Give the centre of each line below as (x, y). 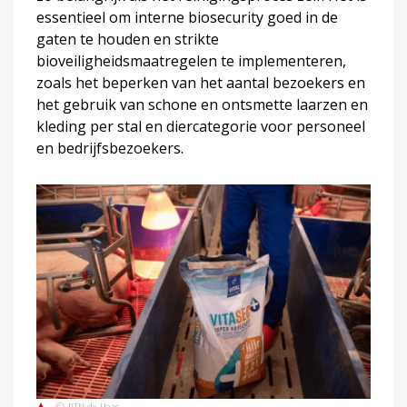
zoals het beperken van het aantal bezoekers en (201, 82)
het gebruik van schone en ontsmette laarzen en (202, 104)
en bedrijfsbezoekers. (110, 148)
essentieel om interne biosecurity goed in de (187, 17)
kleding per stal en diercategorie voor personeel (201, 126)
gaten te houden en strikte (128, 39)
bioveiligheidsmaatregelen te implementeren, (191, 60)
